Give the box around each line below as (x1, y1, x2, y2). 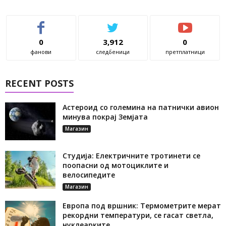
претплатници (165, 48, 205, 56)
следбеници (96, 48, 130, 56)
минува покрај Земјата (63, 112, 148, 122)
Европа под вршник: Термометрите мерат (63, 201, 221, 211)
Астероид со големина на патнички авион (63, 102, 219, 112)
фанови (30, 48, 52, 56)
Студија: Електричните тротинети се (63, 151, 200, 161)
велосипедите (63, 170, 115, 180)
